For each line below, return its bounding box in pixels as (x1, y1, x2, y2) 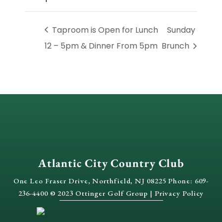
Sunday (167, 24, 196, 36)
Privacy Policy (154, 188, 204, 198)
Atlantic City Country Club (38, 155, 184, 170)
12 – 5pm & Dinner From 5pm (45, 40, 158, 52)
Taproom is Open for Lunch (50, 24, 158, 36)
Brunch (162, 40, 192, 52)
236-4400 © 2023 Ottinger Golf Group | (18, 188, 155, 198)
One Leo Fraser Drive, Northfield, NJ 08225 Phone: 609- (13, 175, 209, 185)
